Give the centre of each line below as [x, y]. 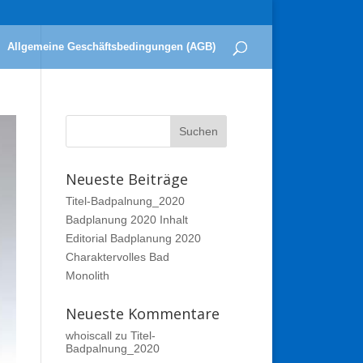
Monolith [87, 275]
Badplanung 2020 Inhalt [126, 220]
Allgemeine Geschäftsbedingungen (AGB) [111, 47]
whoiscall [88, 335]
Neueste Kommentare [142, 314]
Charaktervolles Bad [117, 257]
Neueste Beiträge [126, 179]
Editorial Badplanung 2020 [133, 238]
